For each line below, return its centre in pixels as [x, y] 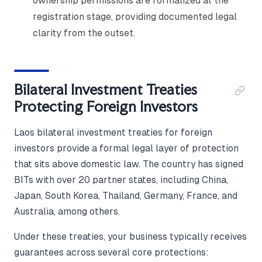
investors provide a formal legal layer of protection [126, 149]
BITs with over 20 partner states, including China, [121, 180]
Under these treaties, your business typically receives [130, 237]
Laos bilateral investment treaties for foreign [113, 133]
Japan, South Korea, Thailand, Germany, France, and [126, 196]
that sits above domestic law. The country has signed [129, 164]
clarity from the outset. [84, 33]
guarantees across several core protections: [111, 253]
